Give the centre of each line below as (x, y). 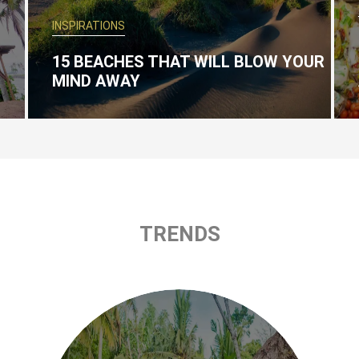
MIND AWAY (97, 81)
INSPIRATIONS (89, 26)
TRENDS (179, 234)
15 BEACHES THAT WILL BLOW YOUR (189, 62)
